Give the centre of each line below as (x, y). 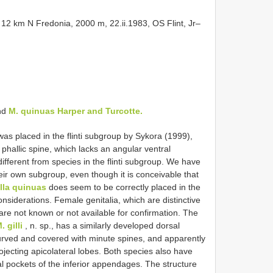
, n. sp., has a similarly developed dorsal (101, 225)
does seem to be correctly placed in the (123, 187)
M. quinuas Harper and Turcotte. (76, 111)
